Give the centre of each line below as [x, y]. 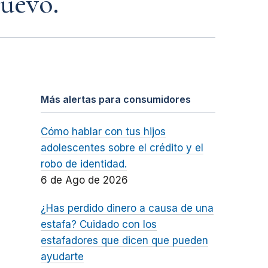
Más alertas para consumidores [115, 100]
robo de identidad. [83, 164]
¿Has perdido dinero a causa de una [127, 208]
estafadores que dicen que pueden [124, 241]
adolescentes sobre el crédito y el [122, 148]
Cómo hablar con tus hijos [103, 132]
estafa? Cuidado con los [98, 225]
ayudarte [62, 257]
